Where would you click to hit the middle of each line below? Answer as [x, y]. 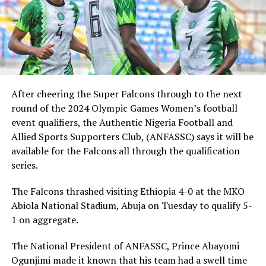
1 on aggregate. [45, 220]
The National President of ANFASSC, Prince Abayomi [125, 246]
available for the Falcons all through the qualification [125, 151]
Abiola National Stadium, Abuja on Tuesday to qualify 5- [132, 206]
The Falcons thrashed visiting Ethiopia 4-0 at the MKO [128, 191]
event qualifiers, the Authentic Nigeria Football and [122, 123]
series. [24, 165]
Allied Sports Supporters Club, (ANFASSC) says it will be [132, 137]
